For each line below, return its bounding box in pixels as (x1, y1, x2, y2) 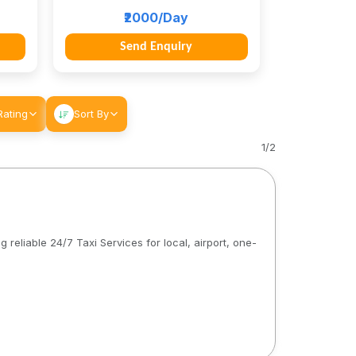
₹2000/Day (124, 10, 189, 25)
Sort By (73, 107, 109, 120)
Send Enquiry (120, 41, 193, 53)
